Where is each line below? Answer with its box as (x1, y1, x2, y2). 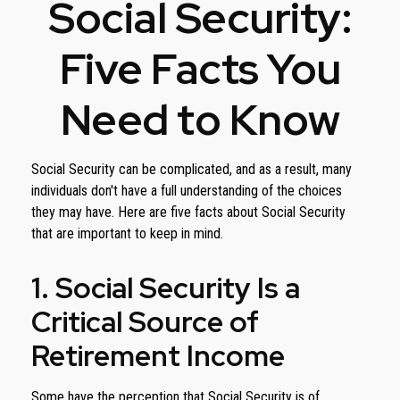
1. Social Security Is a (31, 269, 300, 307)
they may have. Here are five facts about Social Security (31, 204, 346, 221)
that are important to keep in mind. (31, 225, 223, 242)
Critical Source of (31, 303, 259, 341)
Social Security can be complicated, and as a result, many (31, 161, 352, 178)
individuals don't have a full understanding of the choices (31, 182, 342, 199)
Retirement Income (31, 337, 285, 375)
